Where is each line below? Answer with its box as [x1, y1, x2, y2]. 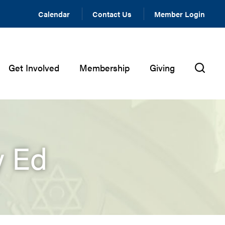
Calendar [38, 9, 70, 19]
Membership [79, 61, 130, 74]
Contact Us [92, 9, 132, 19]
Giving [150, 61, 175, 74]
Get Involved [9, 61, 59, 74]
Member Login [154, 9, 205, 19]
